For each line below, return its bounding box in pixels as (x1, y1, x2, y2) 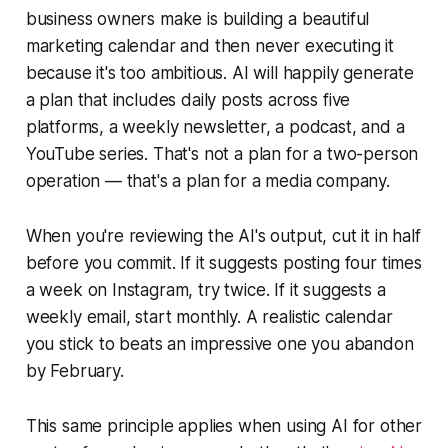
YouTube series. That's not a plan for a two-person (25, 144, 419, 165)
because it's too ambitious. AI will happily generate (25, 63, 414, 84)
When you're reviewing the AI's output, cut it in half (25, 226, 421, 247)
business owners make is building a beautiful (25, 9, 370, 30)
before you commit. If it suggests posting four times (25, 253, 422, 274)
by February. (25, 361, 124, 382)
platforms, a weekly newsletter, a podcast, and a (25, 117, 405, 138)
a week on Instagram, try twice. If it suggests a (25, 280, 386, 301)
